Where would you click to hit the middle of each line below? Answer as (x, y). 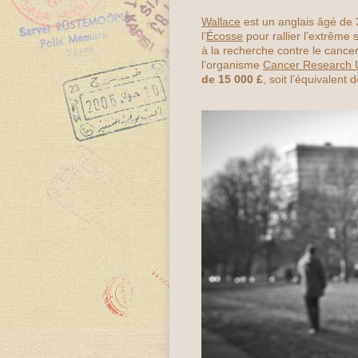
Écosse (225, 36)
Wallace (221, 22)
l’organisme (232, 65)
